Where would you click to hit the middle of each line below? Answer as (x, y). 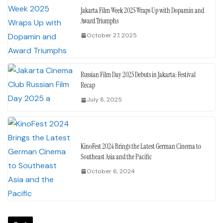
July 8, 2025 (104, 100)
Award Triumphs (100, 21)
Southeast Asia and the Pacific (116, 157)
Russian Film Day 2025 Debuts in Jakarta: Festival (138, 75)
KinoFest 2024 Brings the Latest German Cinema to (141, 146)
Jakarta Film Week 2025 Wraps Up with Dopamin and (142, 10)
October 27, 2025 (112, 35)
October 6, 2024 (111, 171)
